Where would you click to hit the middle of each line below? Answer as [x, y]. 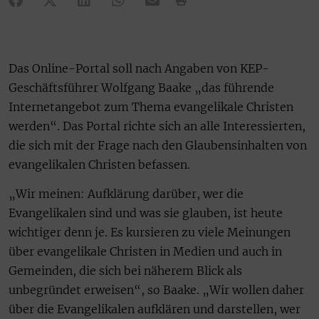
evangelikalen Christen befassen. [99, 164]
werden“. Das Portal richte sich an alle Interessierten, [157, 126]
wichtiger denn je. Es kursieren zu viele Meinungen [150, 232]
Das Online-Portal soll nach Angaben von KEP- [139, 68]
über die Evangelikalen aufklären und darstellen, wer [155, 309]
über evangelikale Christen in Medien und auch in [145, 251]
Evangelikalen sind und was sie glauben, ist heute [146, 213]
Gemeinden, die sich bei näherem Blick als [125, 270]
